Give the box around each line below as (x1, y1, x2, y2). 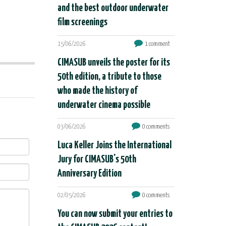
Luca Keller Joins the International (57, 141, 172, 150)
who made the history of (57, 86, 137, 96)
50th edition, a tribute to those (57, 72, 161, 82)
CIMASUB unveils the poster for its (57, 58, 170, 68)
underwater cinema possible (57, 100, 150, 110)
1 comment (145, 41, 170, 47)
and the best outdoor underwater (57, 4, 168, 13)
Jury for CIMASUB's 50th (57, 155, 136, 164)
